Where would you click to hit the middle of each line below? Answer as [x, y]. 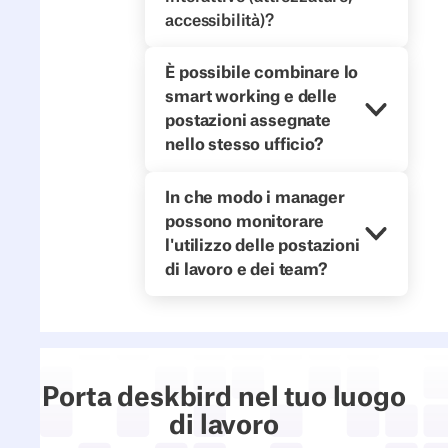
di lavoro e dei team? [246, 269]
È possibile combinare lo [262, 73]
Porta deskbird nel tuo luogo [224, 397]
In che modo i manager [255, 197]
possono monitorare [245, 221]
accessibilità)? [219, 20]
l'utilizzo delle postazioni [262, 245]
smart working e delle [251, 97]
